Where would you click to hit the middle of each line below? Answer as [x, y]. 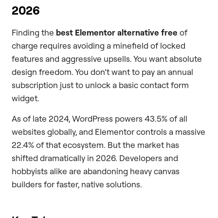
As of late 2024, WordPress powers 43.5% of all [100, 118]
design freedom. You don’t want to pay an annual [102, 72]
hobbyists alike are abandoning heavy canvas [96, 171]
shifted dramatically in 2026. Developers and [95, 158]
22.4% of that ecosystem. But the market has [95, 145]
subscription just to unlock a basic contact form [100, 85]
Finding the [34, 33]
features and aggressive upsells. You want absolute [107, 59]
